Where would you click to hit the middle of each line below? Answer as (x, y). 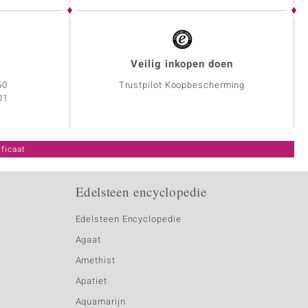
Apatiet (91, 281)
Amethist (95, 261)
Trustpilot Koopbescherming (182, 85)
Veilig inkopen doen (182, 64)
